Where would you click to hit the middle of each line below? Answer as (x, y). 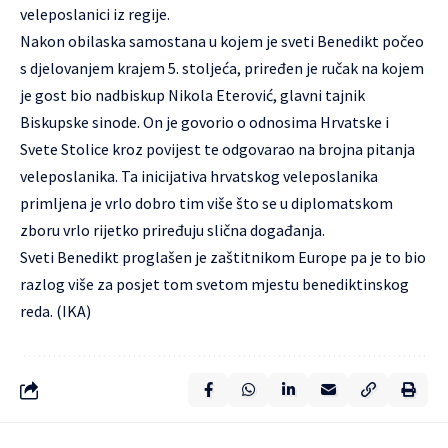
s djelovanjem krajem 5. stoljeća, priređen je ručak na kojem (222, 68)
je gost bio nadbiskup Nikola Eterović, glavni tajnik (192, 95)
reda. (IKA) (55, 311)
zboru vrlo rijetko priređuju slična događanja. (172, 230)
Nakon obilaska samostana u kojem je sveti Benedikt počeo (222, 41)
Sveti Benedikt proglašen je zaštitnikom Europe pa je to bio (223, 257)
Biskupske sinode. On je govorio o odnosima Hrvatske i (204, 122)
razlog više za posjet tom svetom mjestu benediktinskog (214, 284)
